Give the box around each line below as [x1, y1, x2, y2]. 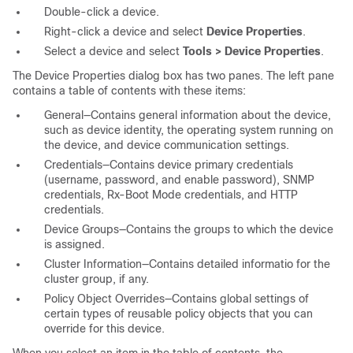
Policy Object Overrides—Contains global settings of [44, 292, 309, 306]
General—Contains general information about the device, [44, 109, 331, 122]
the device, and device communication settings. [44, 139, 289, 152]
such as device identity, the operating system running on [44, 124, 333, 137]
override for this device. [44, 322, 165, 336]
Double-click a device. [44, 6, 159, 19]
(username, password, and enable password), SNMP [44, 173, 314, 187]
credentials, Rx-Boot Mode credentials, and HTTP [44, 188, 298, 202]
